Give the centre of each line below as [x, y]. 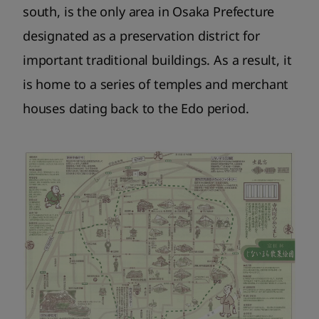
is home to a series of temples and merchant [156, 84]
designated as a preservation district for [141, 36]
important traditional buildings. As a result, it [157, 60]
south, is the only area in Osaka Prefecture [149, 12]
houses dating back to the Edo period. [136, 109]
